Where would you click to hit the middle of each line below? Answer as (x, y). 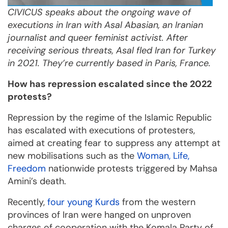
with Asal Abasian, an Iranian (144, 25)
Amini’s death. (37, 181)
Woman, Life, (163, 156)
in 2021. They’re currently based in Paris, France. (109, 63)
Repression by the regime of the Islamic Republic (110, 118)
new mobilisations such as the (72, 156)
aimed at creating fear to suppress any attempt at (114, 143)
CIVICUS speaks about (56, 12)
